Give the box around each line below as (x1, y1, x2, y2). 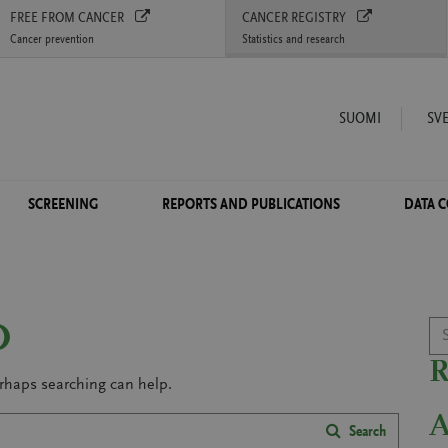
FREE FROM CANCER (10, 11, 128, 26)
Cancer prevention (10, 33, 95, 46)
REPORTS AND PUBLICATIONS (162, 197, 340, 213)
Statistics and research (241, 33, 345, 46)
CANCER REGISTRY (241, 11, 349, 26)
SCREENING (28, 197, 98, 213)
